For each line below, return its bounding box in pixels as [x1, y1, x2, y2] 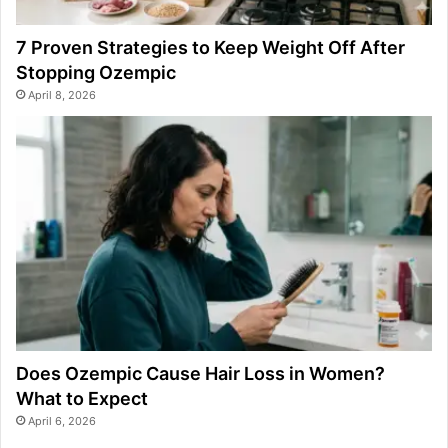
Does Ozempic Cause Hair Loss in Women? [16, 362, 385, 384]
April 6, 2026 [28, 413, 96, 428]
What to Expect [16, 387, 156, 409]
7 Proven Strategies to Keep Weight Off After [16, 37, 405, 59]
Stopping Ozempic [16, 62, 176, 84]
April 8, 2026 [28, 88, 96, 103]
